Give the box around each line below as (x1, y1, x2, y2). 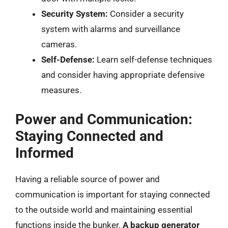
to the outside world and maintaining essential (15, 204, 192, 215)
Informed (15, 144, 74, 161)
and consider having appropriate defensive (41, 70, 205, 80)
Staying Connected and (15, 127, 163, 145)
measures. (41, 85, 81, 95)
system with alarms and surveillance (41, 24, 180, 34)
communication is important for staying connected (15, 189, 210, 199)
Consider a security (108, 9, 184, 19)
